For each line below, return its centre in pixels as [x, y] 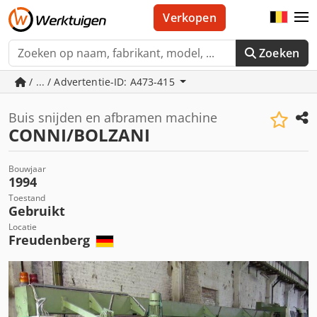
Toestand [27, 198]
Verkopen [190, 18]
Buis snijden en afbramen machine [113, 117]
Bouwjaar [27, 169]
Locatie [23, 227]
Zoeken [279, 53]
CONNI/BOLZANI [79, 135]
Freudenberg [51, 240]
